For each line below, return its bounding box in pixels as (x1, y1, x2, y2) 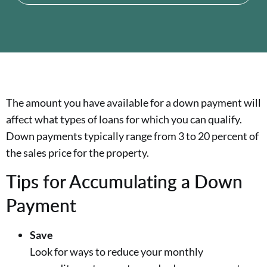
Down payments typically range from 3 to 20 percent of (6, 129, 259, 142)
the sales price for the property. (6, 146, 149, 159)
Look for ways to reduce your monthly (30, 245, 203, 259)
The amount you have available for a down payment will (6, 96, 261, 109)
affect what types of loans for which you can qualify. (6, 113, 242, 126)
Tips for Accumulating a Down (6, 169, 243, 194)
